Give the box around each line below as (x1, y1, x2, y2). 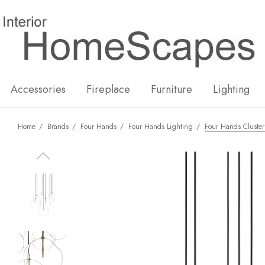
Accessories (11, 82, 66, 97)
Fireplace (86, 82, 130, 97)
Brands (47, 121, 69, 132)
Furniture (151, 82, 192, 97)
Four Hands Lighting (128, 121, 193, 132)
